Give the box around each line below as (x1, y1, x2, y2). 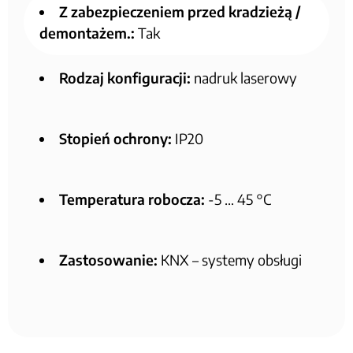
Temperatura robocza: (59, 189, 205, 208)
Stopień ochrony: (59, 128, 172, 147)
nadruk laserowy (191, 68, 297, 87)
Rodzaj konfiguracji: (59, 68, 191, 87)
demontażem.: (39, 23, 135, 42)
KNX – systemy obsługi (158, 250, 302, 269)
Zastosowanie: (59, 250, 158, 269)
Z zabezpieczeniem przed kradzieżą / (59, 2, 301, 20)
